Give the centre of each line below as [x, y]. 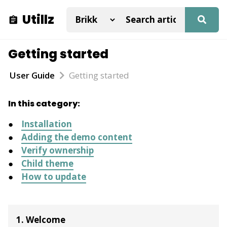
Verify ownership [58, 150]
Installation [47, 124]
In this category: [44, 104]
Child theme [47, 163]
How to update [54, 177]
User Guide [32, 75]
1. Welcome [41, 219]
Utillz [38, 19]
